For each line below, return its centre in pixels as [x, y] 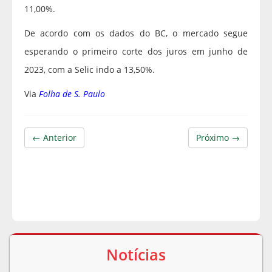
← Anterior [54, 138]
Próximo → [218, 138]
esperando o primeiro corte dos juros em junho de [136, 52]
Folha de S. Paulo [72, 94]
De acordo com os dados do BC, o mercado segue [136, 33]
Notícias [136, 255]
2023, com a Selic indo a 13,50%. [90, 70]
